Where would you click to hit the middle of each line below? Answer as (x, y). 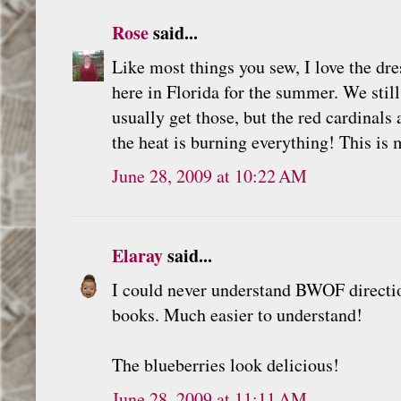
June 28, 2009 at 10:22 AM (209, 175)
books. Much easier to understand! (237, 314)
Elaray (137, 255)
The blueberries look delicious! (226, 364)
